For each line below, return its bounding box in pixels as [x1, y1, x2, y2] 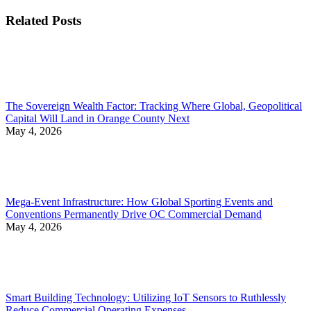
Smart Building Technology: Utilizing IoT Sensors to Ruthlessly [6, 291, 286, 303]
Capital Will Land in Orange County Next [6, 112, 190, 124]
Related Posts [6, 13, 81, 28]
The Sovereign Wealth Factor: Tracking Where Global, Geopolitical [6, 99, 302, 112]
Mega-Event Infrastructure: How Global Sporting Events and [6, 195, 273, 208]
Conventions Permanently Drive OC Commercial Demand [6, 208, 262, 220]
